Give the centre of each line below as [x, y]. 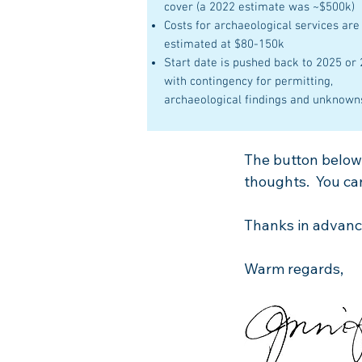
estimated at [198, 44]
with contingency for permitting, [250, 82]
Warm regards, [295, 269]
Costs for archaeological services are [262, 26]
